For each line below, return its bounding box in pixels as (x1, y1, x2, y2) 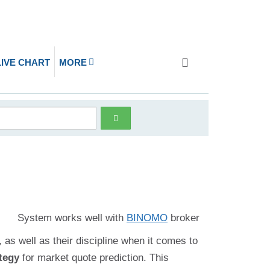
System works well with (17, 212, 127, 224)
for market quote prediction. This (19, 252, 169, 263)
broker (168, 212, 199, 224)
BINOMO (127, 212, 168, 224)
